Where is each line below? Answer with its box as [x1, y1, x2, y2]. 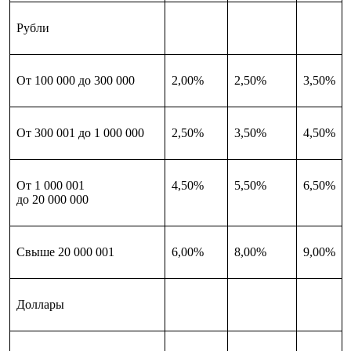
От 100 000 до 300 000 [16, 73, 135, 87]
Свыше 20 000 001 [16, 244, 114, 259]
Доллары [16, 297, 64, 311]
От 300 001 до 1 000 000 [16, 125, 144, 139]
